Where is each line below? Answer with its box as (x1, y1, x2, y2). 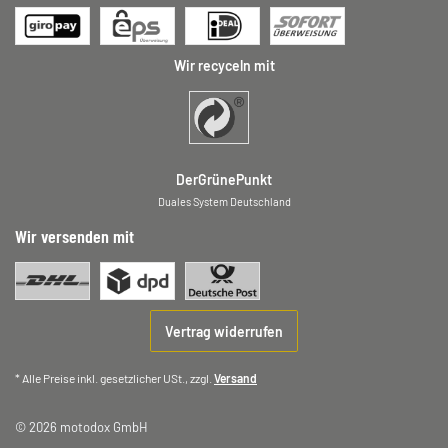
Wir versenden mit (15, 225, 134, 248)
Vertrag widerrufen (165, 322, 283, 340)
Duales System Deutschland (157, 195, 291, 209)
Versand (214, 371, 257, 386)
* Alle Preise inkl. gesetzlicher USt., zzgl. (15, 371, 214, 386)
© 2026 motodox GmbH (15, 419, 148, 436)
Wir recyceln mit (173, 57, 275, 75)
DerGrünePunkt (176, 171, 272, 189)
